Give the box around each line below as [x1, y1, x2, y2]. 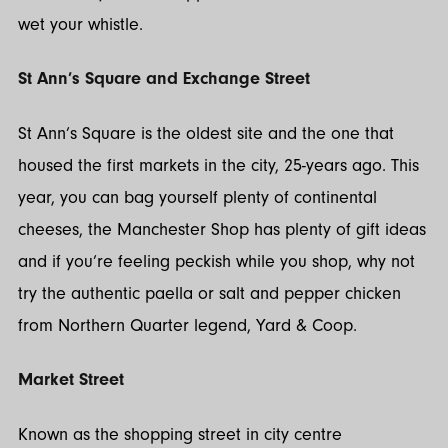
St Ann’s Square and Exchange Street [18, 68, 310, 90]
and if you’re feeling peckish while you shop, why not [18, 250, 415, 272]
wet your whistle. [18, 13, 148, 35]
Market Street [18, 369, 124, 391]
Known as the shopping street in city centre [18, 423, 342, 445]
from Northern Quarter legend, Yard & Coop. [18, 314, 357, 336]
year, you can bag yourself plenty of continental [18, 186, 377, 208]
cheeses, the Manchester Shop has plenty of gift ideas [18, 218, 426, 240]
